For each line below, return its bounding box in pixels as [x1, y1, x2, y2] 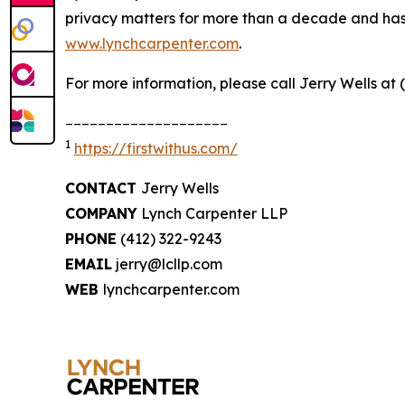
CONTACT [65, 179, 141, 197]
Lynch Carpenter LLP [137, 204, 287, 222]
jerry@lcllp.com [112, 255, 222, 273]
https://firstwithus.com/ [74, 139, 238, 157]
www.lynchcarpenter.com [65, 34, 239, 52]
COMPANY [65, 204, 137, 222]
